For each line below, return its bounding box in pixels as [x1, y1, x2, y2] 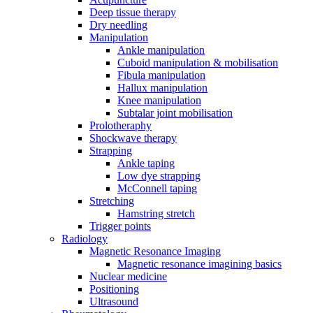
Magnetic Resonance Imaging [89, 245, 221, 257]
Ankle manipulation [117, 44, 205, 56]
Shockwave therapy [89, 132, 177, 144]
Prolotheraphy [89, 119, 152, 131]
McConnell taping [117, 182, 197, 194]
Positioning [89, 283, 139, 295]
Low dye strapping [117, 170, 201, 182]
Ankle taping [117, 157, 175, 169]
